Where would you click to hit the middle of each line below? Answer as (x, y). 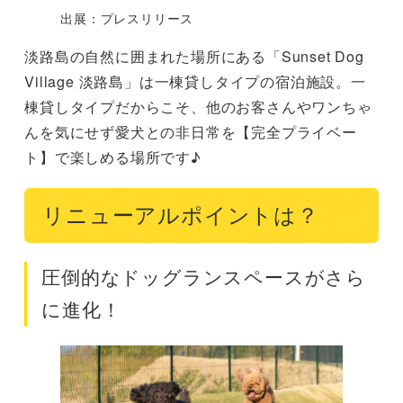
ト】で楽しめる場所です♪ (113, 157)
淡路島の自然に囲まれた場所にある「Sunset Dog (194, 57)
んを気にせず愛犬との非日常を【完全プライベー (191, 132)
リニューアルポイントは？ (181, 216)
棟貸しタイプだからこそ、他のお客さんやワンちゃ (198, 107)
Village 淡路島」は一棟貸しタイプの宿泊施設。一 (195, 82)
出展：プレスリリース (127, 18)
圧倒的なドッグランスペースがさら (204, 277)
